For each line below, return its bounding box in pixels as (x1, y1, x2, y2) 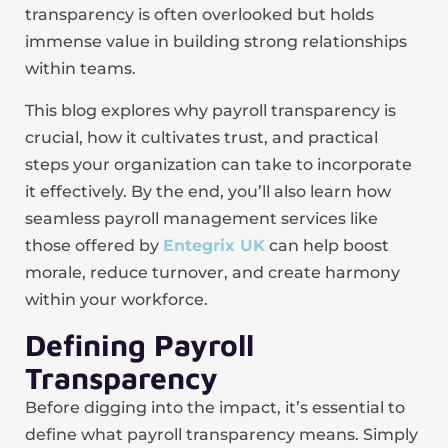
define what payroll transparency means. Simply (25, 425, 418, 444)
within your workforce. (25, 290, 208, 309)
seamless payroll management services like (25, 209, 378, 228)
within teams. (25, 59, 136, 78)
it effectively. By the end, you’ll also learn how (25, 182, 391, 201)
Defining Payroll (25, 327, 254, 362)
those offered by (25, 236, 163, 255)
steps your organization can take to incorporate (25, 155, 412, 174)
